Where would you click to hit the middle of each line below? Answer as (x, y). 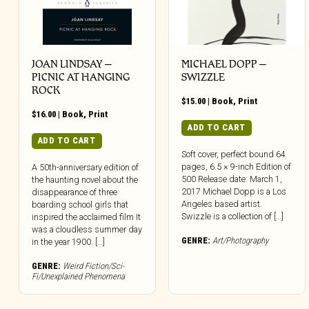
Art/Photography (241, 240)
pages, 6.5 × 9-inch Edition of (237, 166)
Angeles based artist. (222, 203)
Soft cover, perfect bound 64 (234, 154)
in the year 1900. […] (68, 241)
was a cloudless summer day (87, 229)
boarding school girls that (80, 204)
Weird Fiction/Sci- (93, 266)
